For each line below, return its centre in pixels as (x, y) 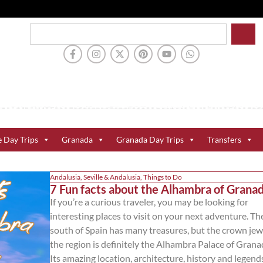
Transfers (224, 139)
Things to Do (162, 177)
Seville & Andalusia (112, 177)
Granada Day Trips (150, 139)
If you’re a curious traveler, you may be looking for (149, 201)
